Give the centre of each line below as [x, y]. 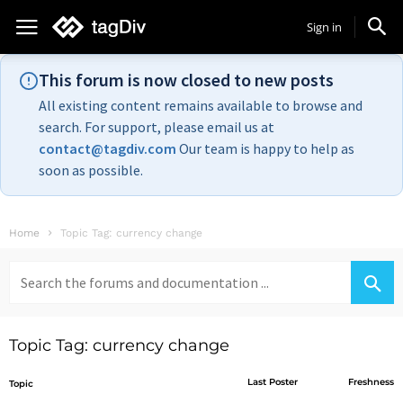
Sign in [324, 27]
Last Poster [273, 382]
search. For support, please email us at [157, 127]
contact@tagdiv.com [107, 148]
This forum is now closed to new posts [186, 80]
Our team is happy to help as [265, 148]
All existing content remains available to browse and [201, 105]
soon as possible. [91, 170]
